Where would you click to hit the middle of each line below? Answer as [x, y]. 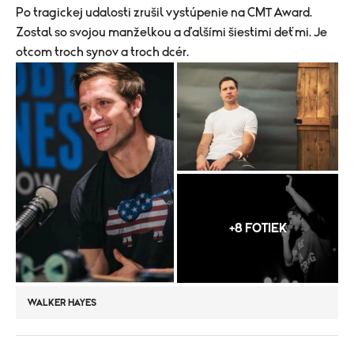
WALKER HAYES [62, 302]
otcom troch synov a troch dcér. [102, 52]
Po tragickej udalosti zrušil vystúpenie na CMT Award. [164, 13]
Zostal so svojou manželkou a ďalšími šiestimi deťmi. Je [171, 32]
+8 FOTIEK [258, 228]
